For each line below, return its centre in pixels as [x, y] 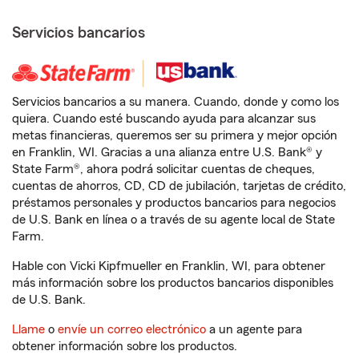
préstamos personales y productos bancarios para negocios [174, 203]
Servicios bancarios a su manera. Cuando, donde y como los [175, 102]
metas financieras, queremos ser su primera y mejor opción [175, 135]
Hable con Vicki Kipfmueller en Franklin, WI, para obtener [169, 266]
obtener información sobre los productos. [125, 346]
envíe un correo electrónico [132, 329]
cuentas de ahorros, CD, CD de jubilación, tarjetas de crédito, [179, 186]
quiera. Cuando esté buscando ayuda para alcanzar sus [164, 119]
